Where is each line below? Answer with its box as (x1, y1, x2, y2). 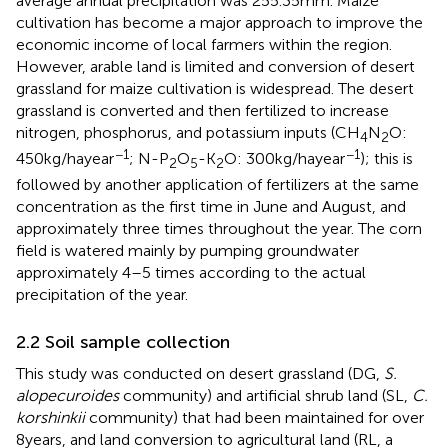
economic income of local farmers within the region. (16, 34, 392, 54)
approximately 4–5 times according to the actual (16, 262, 366, 282)
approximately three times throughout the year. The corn (16, 218, 422, 238)
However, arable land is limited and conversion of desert (16, 56, 415, 76)
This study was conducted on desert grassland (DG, (16, 363, 384, 383)
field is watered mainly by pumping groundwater (16, 240, 359, 260)
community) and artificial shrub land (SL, (119, 385, 412, 405)
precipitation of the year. (16, 284, 188, 304)
